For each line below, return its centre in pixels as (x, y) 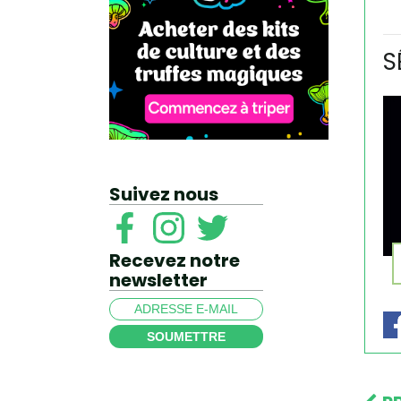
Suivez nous (164, 195)
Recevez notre (175, 261)
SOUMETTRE (186, 337)
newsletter (158, 281)
